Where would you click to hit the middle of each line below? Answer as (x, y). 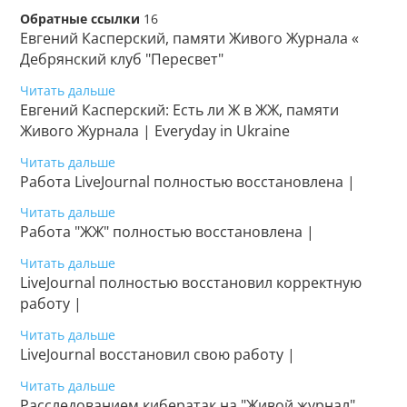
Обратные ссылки (80, 18)
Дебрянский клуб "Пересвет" (122, 59)
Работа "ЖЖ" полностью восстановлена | (168, 232)
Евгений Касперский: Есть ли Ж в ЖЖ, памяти (180, 109)
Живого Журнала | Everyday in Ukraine (155, 130)
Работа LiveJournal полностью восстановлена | (188, 181)
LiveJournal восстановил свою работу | (158, 354)
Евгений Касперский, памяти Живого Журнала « (190, 38)
